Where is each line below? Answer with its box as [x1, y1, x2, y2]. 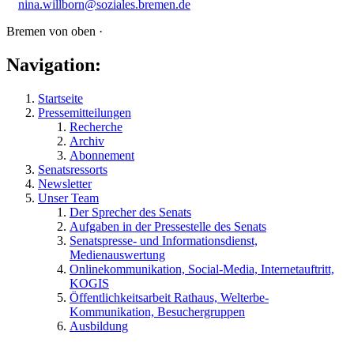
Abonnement [70, 149, 134, 163]
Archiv [70, 134, 104, 149]
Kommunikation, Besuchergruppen [70, 305, 245, 319]
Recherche [70, 120, 122, 134]
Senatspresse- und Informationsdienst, [70, 234, 258, 248]
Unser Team [38, 191, 99, 205]
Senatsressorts [38, 163, 107, 177]
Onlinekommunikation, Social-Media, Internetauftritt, [70, 262, 334, 277]
